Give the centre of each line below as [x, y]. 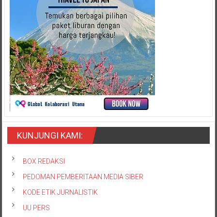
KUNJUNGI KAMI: [50, 136]
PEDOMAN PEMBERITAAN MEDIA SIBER [83, 177]
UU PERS [37, 208]
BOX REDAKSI [44, 162]
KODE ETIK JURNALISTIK [61, 193]
